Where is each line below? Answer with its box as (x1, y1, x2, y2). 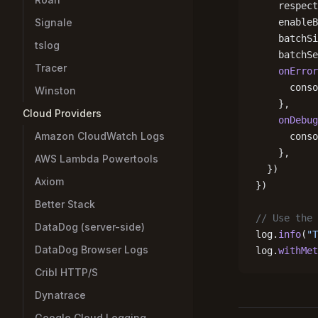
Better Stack (35, 198, 95, 210)
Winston (35, 84, 76, 97)
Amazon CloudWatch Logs (35, 130, 165, 142)
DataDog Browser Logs (35, 243, 148, 256)
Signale (35, 16, 72, 28)
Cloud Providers (23, 107, 102, 119)
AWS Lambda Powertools (35, 153, 158, 165)
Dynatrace (35, 289, 86, 301)
